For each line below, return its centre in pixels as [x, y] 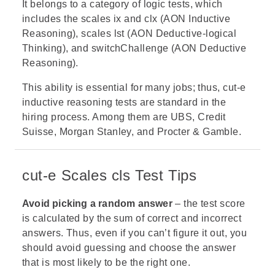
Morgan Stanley [95, 131]
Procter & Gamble [198, 131]
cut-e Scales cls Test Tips [110, 175]
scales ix [101, 18]
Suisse [38, 131]
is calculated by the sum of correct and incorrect [132, 218]
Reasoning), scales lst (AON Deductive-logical [130, 33]
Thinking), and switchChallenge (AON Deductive [134, 48]
